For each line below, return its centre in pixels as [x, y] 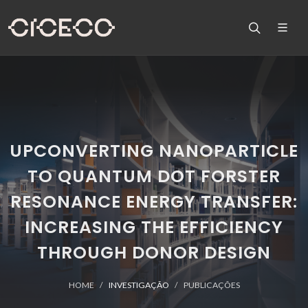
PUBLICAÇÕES [211, 285]
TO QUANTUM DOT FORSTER [154, 176]
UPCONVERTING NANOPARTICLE [154, 151]
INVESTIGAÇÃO [139, 285]
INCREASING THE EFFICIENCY [154, 227]
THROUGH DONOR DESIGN [154, 253]
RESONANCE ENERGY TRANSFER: [154, 202]
